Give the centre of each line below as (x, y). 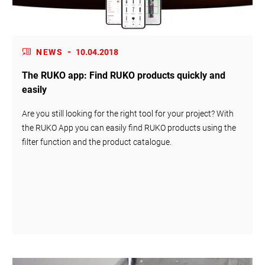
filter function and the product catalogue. (97, 142)
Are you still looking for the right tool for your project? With (128, 113)
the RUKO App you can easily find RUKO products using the (129, 127)
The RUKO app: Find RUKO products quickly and (124, 75)
